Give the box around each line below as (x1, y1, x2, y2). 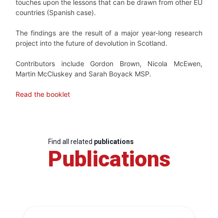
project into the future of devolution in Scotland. (16, 38, 167, 47)
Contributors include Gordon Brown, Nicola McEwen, (16, 59, 202, 68)
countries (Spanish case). (16, 8, 96, 17)
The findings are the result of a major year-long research (16, 28, 202, 37)
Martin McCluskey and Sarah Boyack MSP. (16, 69, 151, 78)
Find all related (48, 137, 94, 145)
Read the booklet (16, 90, 70, 98)
